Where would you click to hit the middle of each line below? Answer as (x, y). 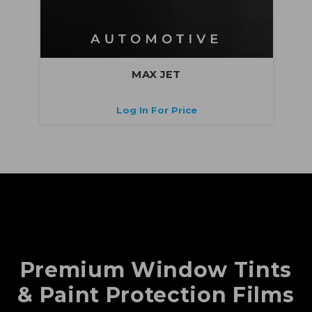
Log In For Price (156, 110)
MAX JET (157, 74)
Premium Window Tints (156, 270)
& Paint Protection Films (156, 295)
